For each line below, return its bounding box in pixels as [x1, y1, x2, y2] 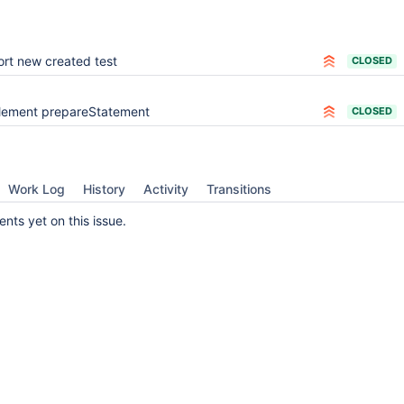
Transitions [207, 181, 271, 197]
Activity [143, 181, 188, 197]
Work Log [8, 181, 65, 197]
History [83, 181, 125, 197]
